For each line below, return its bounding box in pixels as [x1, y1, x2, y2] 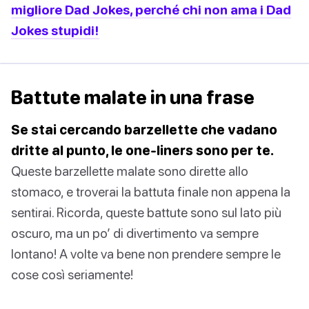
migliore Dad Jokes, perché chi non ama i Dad [11, 1, 291, 18]
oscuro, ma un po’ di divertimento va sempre [11, 225, 259, 241]
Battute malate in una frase [11, 86, 255, 109]
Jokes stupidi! [11, 22, 99, 39]
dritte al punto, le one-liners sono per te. [11, 142, 274, 159]
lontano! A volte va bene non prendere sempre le [11, 246, 281, 262]
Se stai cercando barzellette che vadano [11, 121, 277, 138]
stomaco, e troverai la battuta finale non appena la [11, 183, 290, 200]
